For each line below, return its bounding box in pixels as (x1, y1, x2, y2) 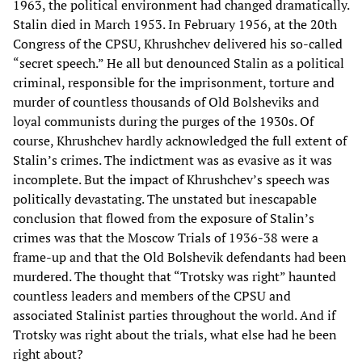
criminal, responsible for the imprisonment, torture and (13, 73, 335, 91)
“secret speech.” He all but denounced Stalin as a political (13, 53, 344, 72)
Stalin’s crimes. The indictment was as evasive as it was (13, 150, 332, 169)
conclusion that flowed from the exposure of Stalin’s (13, 208, 314, 227)
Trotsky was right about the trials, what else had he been (13, 325, 337, 343)
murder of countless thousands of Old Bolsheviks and (13, 92, 319, 111)
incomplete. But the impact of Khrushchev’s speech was (13, 170, 330, 188)
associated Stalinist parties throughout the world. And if (13, 305, 335, 324)
